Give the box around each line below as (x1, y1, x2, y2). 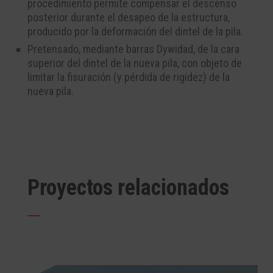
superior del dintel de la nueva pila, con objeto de (27, 57, 242, 70)
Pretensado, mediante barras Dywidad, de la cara (27, 43, 239, 56)
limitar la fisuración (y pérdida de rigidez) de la (27, 71, 230, 84)
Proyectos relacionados (27, 175, 229, 201)
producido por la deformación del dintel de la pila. (27, 25, 243, 38)
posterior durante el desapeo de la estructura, (27, 11, 230, 24)
